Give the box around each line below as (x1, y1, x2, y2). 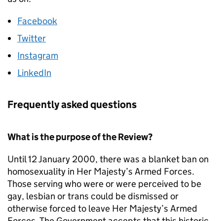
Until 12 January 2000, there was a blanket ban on (7, 153, 209, 165)
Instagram (17, 49, 58, 61)
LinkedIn (17, 67, 51, 78)
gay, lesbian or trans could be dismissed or (7, 190, 179, 202)
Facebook (17, 15, 57, 27)
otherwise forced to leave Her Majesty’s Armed (7, 202, 197, 214)
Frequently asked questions (7, 98, 137, 111)
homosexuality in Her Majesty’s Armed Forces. (7, 165, 194, 177)
